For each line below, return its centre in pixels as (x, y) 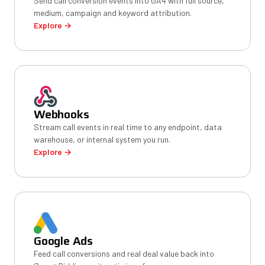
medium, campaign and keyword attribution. (113, 13)
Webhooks (62, 114)
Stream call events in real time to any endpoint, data (128, 127)
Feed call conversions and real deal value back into (124, 253)
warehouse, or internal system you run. (102, 139)
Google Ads (63, 241)
